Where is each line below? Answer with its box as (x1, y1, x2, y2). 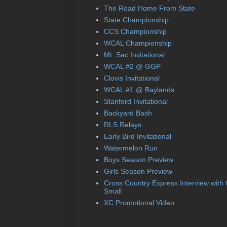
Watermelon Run (103, 144, 158, 153)
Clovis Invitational (103, 74, 160, 83)
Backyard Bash (103, 109, 152, 118)
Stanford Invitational (103, 97, 168, 106)
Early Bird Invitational (103, 132, 171, 141)
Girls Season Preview (103, 167, 172, 176)
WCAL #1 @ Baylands (103, 86, 174, 94)
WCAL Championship (103, 39, 172, 48)
